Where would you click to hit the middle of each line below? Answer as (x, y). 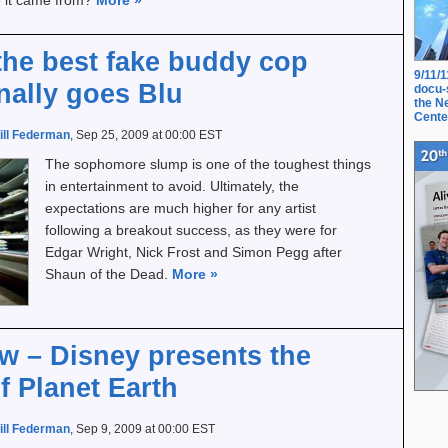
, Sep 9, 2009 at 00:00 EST (142, 429)
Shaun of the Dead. (108, 274)
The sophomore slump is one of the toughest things (208, 164)
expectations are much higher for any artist (180, 208)
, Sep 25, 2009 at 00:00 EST (146, 135)
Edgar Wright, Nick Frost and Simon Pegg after (193, 252)
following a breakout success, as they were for (191, 230)
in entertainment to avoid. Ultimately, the (172, 186)
